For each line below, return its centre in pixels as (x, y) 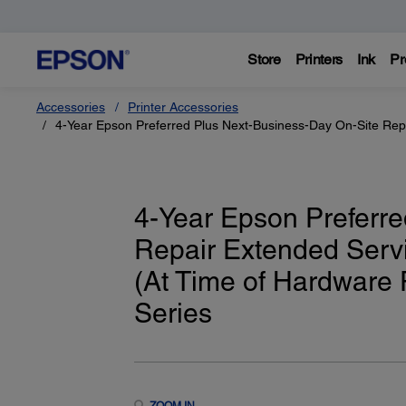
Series (173, 313)
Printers (319, 59)
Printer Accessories (183, 107)
